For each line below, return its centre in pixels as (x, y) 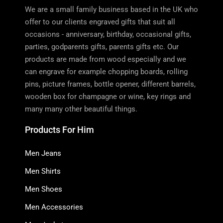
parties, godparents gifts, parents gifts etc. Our (102, 47)
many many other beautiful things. (81, 109)
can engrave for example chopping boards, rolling (106, 71)
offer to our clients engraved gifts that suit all (100, 22)
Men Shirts (43, 171)
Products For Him (59, 129)
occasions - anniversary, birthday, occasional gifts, (108, 34)
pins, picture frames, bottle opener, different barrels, (110, 84)
